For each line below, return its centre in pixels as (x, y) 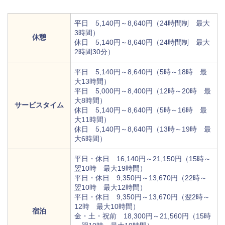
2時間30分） (94, 52)
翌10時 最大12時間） (110, 188)
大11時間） (92, 120)
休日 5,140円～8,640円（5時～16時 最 (141, 110)
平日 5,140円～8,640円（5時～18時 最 (141, 72)
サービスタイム (39, 105)
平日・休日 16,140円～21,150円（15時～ (143, 159)
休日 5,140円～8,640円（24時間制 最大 (142, 42)
